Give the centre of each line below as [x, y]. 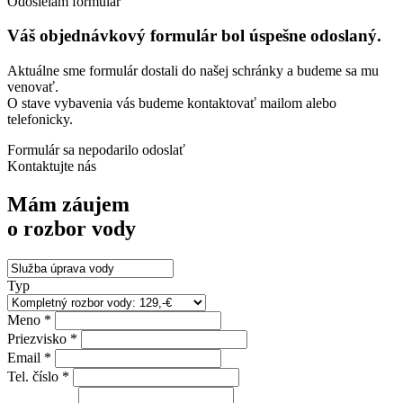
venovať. [33, 86]
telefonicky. [40, 119]
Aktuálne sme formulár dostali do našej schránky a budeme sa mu [193, 70]
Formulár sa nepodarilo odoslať [96, 149]
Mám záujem [68, 204]
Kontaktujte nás [52, 166]
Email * [29, 357]
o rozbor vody [72, 228]
